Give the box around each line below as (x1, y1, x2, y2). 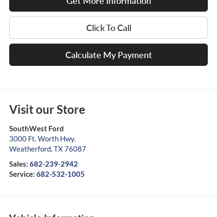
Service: (9, 169, 36, 178)
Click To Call (86, 22, 131, 33)
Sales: (9, 159, 30, 168)
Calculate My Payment (65, 49, 152, 60)
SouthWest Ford (9, 124, 64, 133)
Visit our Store (9, 102, 85, 116)
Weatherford (9, 144, 51, 153)
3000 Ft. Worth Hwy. (9, 134, 76, 143)
